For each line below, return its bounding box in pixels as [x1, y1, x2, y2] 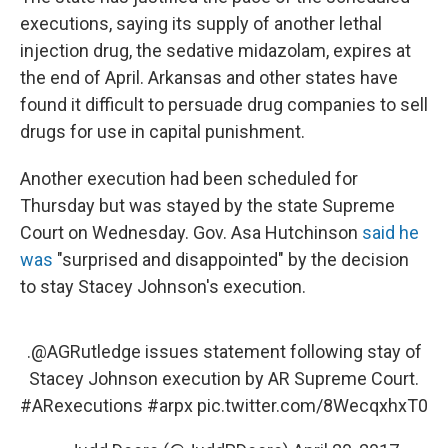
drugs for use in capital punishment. [20, 121, 305, 142]
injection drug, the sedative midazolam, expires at [20, 40, 411, 61]
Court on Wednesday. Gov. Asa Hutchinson [20, 222, 362, 243]
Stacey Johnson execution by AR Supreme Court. [29, 368, 419, 389]
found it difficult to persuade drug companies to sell [20, 94, 428, 115]
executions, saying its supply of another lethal [20, 13, 382, 34]
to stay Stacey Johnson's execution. [20, 276, 306, 297]
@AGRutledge [30, 341, 141, 362]
